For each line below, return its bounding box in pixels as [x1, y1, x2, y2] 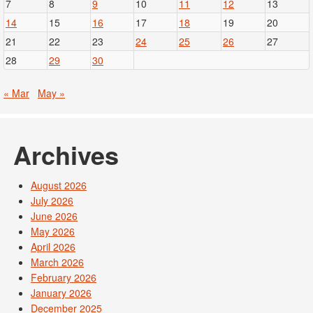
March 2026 [31, 255, 84, 270]
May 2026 [31, 224, 75, 239]
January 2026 [31, 286, 92, 300]
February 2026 [31, 270, 96, 285]
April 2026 [31, 240, 75, 254]
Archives [13, 136, 119, 173]
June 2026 [31, 209, 78, 224]
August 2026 [31, 178, 87, 193]
